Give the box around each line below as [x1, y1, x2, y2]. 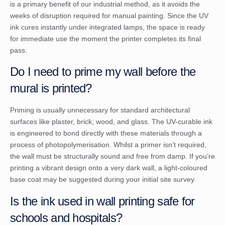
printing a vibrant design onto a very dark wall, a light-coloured [10, 164, 207, 172]
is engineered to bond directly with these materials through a [10, 129, 202, 138]
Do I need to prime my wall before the [10, 65, 196, 79]
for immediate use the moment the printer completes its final [10, 35, 201, 43]
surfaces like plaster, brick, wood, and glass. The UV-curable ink [10, 118, 212, 126]
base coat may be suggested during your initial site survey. [10, 175, 196, 184]
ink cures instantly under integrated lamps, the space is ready [10, 23, 205, 32]
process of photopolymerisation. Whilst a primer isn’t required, [10, 141, 206, 149]
